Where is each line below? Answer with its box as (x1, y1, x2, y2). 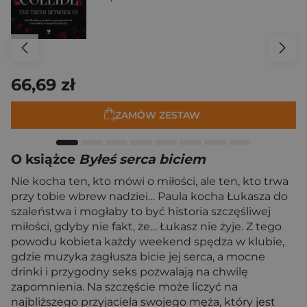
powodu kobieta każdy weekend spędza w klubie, (11, 235, 284, 248)
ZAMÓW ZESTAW (115, 109, 200, 122)
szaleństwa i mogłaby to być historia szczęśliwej (11, 205, 271, 218)
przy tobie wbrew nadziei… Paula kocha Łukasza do (11, 190, 288, 203)
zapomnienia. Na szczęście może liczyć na (11, 280, 238, 293)
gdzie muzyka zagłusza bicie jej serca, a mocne (11, 250, 265, 263)
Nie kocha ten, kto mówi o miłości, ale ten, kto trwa (11, 175, 288, 188)
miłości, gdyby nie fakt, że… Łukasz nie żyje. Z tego (11, 220, 282, 233)
